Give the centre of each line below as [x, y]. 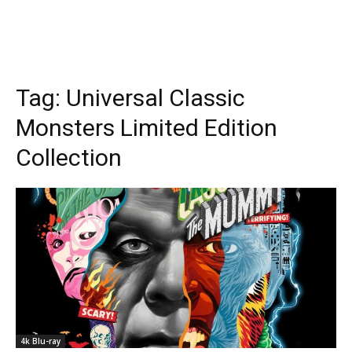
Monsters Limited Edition [147, 128]
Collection [69, 158]
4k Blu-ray [40, 341]
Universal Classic [156, 98]
